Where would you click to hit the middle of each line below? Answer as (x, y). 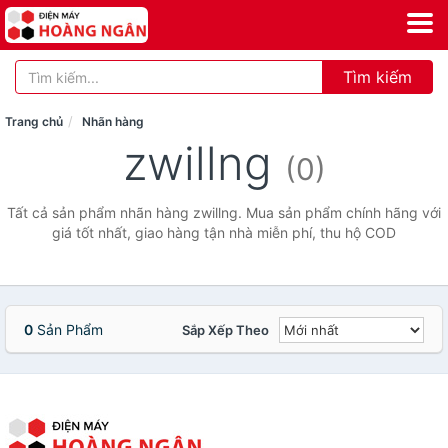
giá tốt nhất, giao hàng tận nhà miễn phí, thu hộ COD (224, 232)
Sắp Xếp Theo (225, 330)
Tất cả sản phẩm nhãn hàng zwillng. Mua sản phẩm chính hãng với (224, 212)
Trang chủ (34, 121)
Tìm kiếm (377, 77)
